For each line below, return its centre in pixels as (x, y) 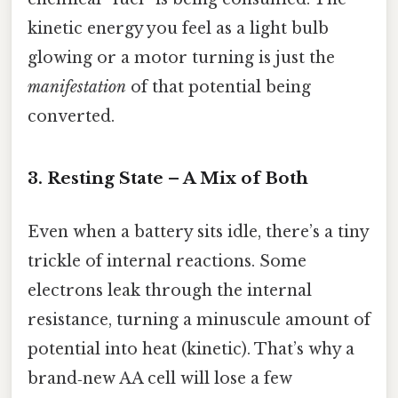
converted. (71, 116)
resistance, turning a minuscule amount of (199, 319)
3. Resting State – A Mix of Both (168, 179)
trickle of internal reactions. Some (167, 261)
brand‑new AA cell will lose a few (160, 378)
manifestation (77, 87)
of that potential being (219, 87)
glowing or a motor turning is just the (181, 57)
